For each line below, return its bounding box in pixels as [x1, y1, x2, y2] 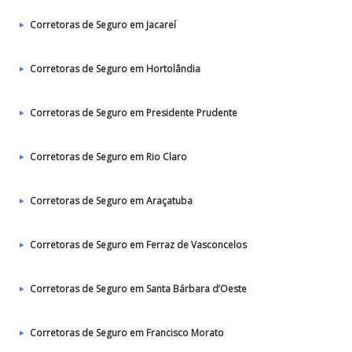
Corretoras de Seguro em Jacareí [30, 18, 176, 31]
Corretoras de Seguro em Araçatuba [30, 194, 192, 207]
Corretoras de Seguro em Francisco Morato [30, 326, 224, 339]
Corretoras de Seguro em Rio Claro [30, 150, 187, 163]
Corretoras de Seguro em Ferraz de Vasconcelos [30, 238, 247, 251]
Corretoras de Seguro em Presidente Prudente [30, 106, 237, 119]
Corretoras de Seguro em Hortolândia [30, 62, 200, 75]
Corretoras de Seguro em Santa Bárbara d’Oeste [30, 282, 247, 295]
